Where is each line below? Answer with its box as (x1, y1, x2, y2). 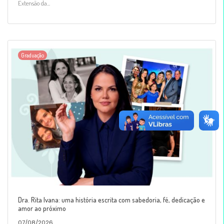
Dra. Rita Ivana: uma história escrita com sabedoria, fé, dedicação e (18, 195, 205, 204)
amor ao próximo (18, 203, 66, 213)
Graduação (21, 51, 44, 59)
